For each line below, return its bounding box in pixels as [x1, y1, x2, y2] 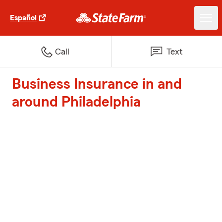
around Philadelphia [12, 95, 141, 110]
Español [10, 14, 37, 22]
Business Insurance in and [12, 77, 182, 92]
